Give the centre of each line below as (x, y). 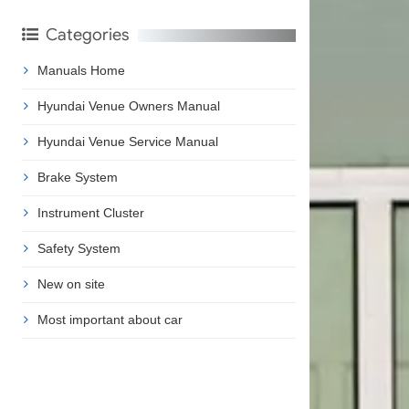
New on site (71, 283)
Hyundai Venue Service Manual (127, 141)
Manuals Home (81, 70)
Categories (87, 34)
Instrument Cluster (90, 212)
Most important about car (110, 319)
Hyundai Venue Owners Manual (128, 105)
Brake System (77, 177)
